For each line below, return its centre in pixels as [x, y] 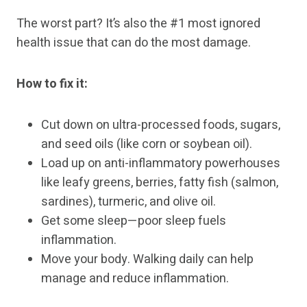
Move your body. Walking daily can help [147, 260]
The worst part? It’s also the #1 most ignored [138, 24]
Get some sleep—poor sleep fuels [134, 221]
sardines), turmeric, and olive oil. [128, 202]
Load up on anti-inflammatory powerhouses [161, 164]
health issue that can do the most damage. [134, 43]
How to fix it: [52, 84]
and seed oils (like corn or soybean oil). [147, 145]
